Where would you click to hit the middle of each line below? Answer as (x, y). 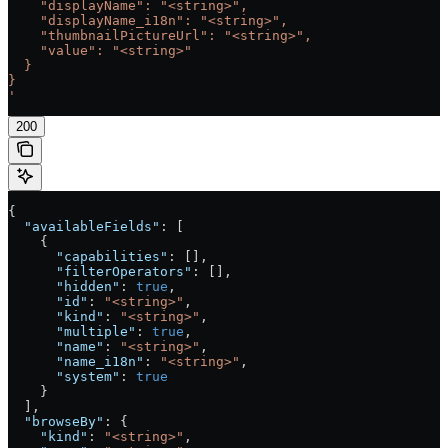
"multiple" (72, 332)
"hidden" (64, 287)
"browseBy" (56, 422)
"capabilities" (88, 257)
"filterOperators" (100, 272)
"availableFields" (84, 227)
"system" (64, 377)
